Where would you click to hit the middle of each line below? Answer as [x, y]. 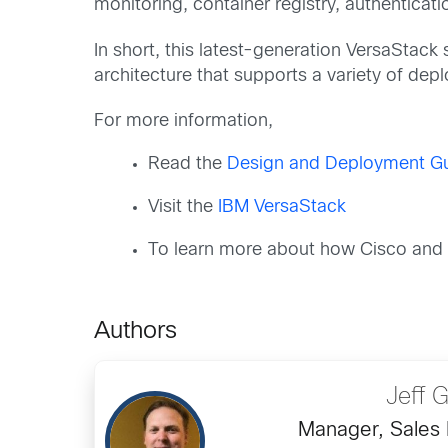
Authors [136, 331]
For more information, [184, 121]
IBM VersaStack [282, 207]
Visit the [183, 207]
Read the [188, 164]
